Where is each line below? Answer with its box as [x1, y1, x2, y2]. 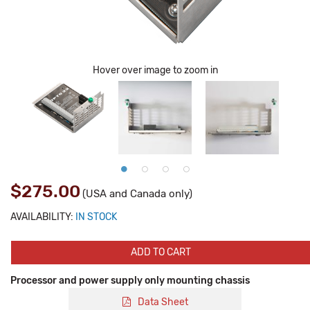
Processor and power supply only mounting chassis [10, 275, 250, 286]
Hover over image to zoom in [92, 64, 218, 76]
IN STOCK [75, 211, 117, 223]
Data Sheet [137, 296, 188, 308]
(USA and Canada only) [82, 188, 192, 200]
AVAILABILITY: [10, 211, 73, 223]
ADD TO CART [130, 246, 191, 258]
